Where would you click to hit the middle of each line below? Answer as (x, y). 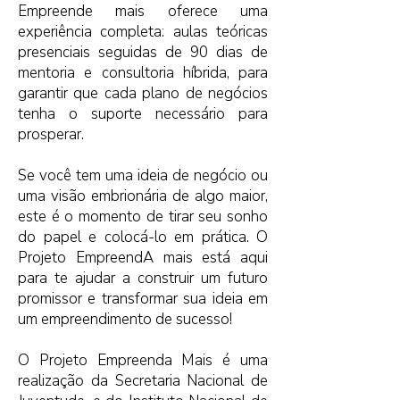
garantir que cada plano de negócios (143, 93)
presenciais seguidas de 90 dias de (143, 52)
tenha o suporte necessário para (143, 114)
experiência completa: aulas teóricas (143, 32)
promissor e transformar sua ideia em (143, 299)
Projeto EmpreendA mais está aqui (143, 258)
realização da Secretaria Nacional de (143, 381)
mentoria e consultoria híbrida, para (143, 73)
